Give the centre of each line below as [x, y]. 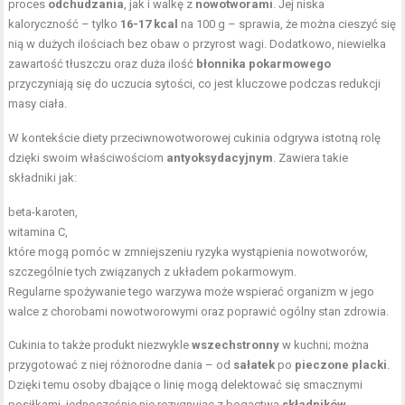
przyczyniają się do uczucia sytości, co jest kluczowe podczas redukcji [195, 84]
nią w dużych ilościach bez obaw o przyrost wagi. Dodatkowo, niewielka [198, 44]
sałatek [254, 365]
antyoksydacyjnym [220, 158]
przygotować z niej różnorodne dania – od [121, 365]
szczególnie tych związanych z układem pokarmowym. [153, 272]
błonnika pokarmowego [264, 64]
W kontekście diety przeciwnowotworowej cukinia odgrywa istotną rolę [195, 138]
